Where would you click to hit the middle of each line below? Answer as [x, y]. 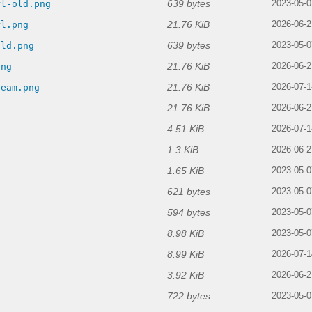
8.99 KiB [186, 255]
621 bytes [189, 192]
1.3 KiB [183, 150]
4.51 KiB [186, 129]
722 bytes [189, 296]
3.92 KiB [186, 275]
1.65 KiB [186, 171]
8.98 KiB [186, 234]
